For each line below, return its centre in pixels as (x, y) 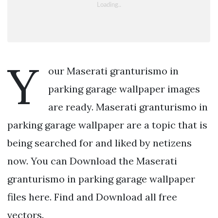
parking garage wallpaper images (124, 89)
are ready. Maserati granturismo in (128, 107)
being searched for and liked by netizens (100, 143)
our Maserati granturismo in (113, 71)
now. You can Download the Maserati (92, 161)
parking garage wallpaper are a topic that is (107, 125)
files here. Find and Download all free (92, 197)
